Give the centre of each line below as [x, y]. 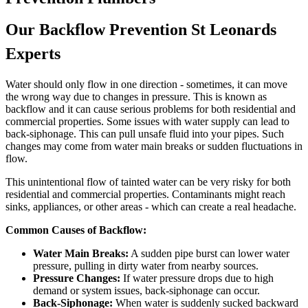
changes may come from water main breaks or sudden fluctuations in [154, 146]
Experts [33, 54]
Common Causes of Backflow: [76, 230]
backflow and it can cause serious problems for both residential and [151, 109]
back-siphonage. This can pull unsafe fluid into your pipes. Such [145, 134]
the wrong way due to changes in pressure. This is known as [136, 97]
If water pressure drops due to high [197, 278]
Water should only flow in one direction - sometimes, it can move [146, 85]
